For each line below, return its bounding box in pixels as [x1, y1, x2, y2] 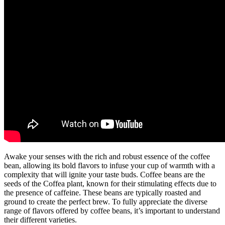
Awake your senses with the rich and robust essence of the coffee [4, 152, 210, 161]
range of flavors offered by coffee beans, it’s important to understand [4, 206, 220, 215]
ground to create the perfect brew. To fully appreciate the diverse [4, 197, 207, 206]
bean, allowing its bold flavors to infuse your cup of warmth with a [4, 161, 215, 170]
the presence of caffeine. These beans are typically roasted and [4, 188, 201, 197]
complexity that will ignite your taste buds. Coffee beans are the [4, 170, 205, 179]
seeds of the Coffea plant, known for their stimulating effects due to [4, 179, 216, 188]
